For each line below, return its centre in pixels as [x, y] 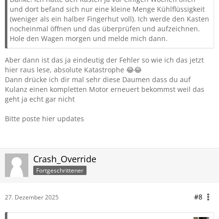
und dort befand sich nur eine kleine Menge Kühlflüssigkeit [107, 9]
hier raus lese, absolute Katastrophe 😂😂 [73, 70]
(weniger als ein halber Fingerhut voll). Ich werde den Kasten [109, 19]
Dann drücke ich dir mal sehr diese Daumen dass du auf [98, 79]
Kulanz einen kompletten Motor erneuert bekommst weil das [105, 89]
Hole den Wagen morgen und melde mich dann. [89, 38]
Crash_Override [65, 159]
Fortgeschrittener [60, 170]
